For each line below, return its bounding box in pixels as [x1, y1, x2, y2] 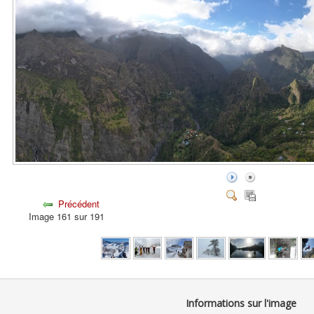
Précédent [57, 197, 100, 211]
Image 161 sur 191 [29, 210, 110, 224]
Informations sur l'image [186, 296, 296, 310]
